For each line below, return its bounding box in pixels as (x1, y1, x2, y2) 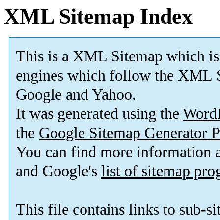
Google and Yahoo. (16, 86, 136, 104)
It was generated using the (16, 105, 183, 123)
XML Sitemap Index (4, 4, 192, 28)
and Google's (16, 163, 101, 180)
